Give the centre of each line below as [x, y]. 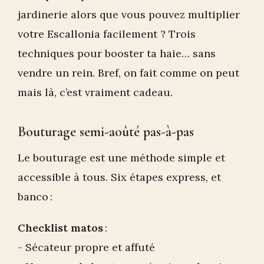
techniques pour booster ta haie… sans [117, 53]
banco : [35, 196]
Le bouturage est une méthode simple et [121, 157]
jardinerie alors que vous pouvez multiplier [129, 14]
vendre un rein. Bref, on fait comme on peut [128, 72]
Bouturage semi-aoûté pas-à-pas [106, 131]
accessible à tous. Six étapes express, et [119, 177]
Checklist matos [60, 227]
